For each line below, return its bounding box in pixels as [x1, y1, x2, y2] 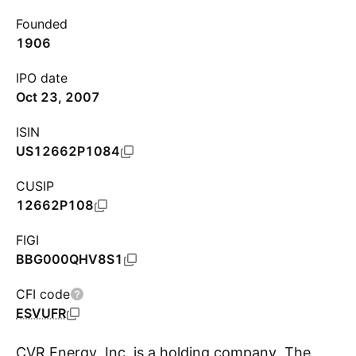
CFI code [16, 286, 70, 302]
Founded [16, 16, 68, 32]
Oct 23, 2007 [16, 89, 100, 105]
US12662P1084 [16, 143, 120, 159]
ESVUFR [16, 305, 66, 321]
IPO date [16, 70, 68, 86]
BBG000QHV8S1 [16, 251, 123, 267]
